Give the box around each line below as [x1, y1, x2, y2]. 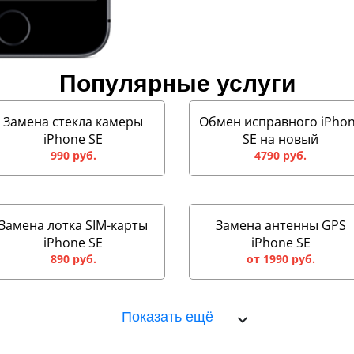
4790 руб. [254, 147, 307, 163]
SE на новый [243, 130, 319, 148]
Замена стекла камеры [3, 112, 144, 130]
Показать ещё [122, 308, 213, 325]
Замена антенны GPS [215, 216, 346, 234]
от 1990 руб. [246, 250, 315, 266]
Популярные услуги [58, 70, 296, 96]
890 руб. [50, 250, 96, 266]
